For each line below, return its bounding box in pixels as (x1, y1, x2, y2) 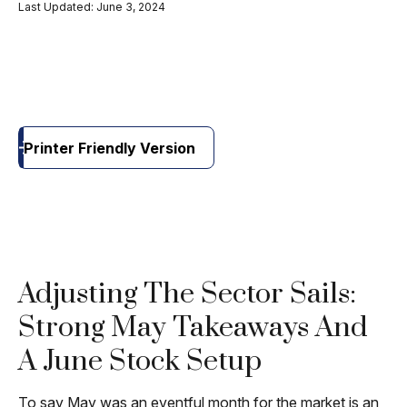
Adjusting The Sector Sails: (18, 276, 356, 312)
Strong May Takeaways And (18, 310, 368, 345)
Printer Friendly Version (23, 138, 195, 157)
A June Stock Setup (18, 343, 262, 379)
